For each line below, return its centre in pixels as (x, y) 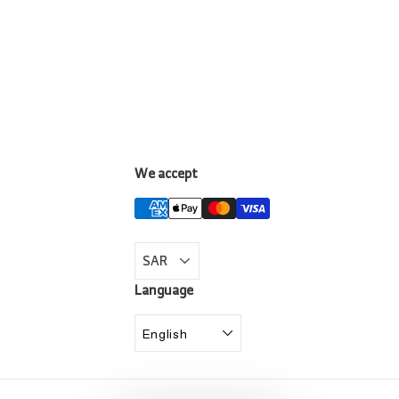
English (165, 334)
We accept (166, 174)
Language (163, 290)
